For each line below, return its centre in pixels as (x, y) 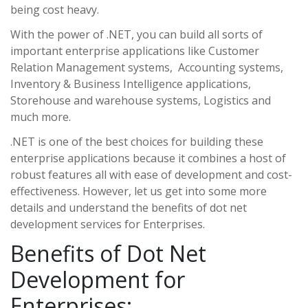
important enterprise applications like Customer (135, 51)
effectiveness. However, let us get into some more (139, 191)
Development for (98, 279)
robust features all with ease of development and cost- (151, 174)
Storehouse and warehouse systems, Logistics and (141, 100)
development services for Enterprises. (108, 224)
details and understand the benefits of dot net (129, 207)
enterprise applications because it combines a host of (148, 158)
